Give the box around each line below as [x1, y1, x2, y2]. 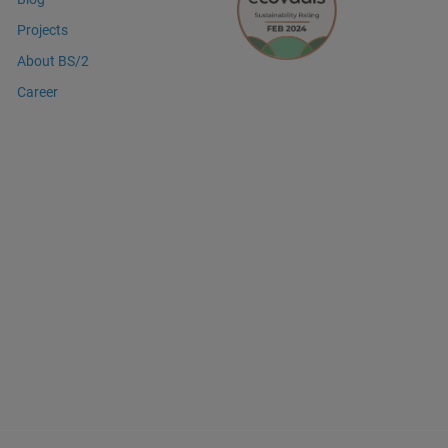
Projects [16, 21, 68, 38]
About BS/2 [16, 52, 89, 69]
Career [16, 83, 58, 100]
